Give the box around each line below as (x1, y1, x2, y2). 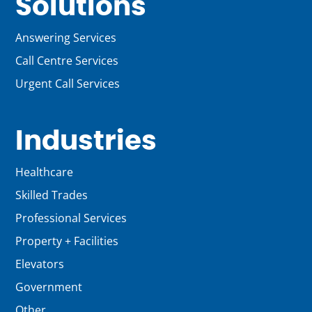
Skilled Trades (15, 187, 88, 203)
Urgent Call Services (15, 76, 120, 91)
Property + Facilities (15, 233, 119, 249)
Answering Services (15, 30, 117, 45)
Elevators (15, 256, 65, 272)
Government (15, 279, 83, 295)
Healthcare (15, 164, 74, 180)
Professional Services (15, 210, 127, 226)
